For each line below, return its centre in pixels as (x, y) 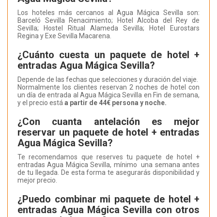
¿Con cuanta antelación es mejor (108, 122)
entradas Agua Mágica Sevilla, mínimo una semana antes (108, 165)
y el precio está (41, 103)
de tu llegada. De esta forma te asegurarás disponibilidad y (108, 173)
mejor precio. (37, 180)
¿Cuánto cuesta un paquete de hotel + (108, 55)
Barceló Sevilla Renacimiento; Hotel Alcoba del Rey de (108, 21)
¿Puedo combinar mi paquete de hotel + (108, 199)
